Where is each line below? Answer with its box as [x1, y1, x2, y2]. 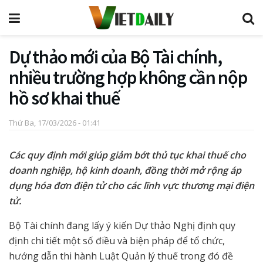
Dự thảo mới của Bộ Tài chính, [9, 45, 222, 69]
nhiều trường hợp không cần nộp [9, 66, 247, 89]
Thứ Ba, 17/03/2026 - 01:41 [9, 117, 100, 128]
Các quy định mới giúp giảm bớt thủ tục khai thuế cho [9, 148, 246, 161]
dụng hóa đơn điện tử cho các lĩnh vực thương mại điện [9, 178, 254, 192]
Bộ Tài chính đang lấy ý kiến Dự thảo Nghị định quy [9, 218, 235, 232]
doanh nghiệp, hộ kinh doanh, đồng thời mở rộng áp [9, 163, 241, 177]
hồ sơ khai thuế [9, 86, 120, 110]
